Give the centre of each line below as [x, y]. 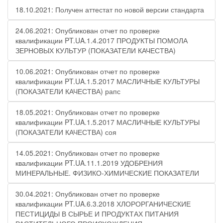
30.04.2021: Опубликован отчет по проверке [88, 194]
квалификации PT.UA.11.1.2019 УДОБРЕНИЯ [89, 163]
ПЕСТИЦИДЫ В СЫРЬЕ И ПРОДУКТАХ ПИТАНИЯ [97, 214]
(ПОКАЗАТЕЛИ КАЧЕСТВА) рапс [68, 91]
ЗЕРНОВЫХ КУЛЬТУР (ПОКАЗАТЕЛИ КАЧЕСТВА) [96, 50]
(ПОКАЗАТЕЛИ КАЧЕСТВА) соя [66, 132]
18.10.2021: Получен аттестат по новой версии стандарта [110, 9]
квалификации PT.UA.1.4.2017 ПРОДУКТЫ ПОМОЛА [102, 40]
